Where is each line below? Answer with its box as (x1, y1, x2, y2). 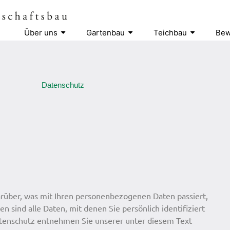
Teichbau (154, 27, 187, 37)
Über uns (24, 27, 57, 37)
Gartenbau (86, 27, 125, 37)
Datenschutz (41, 81, 84, 89)
